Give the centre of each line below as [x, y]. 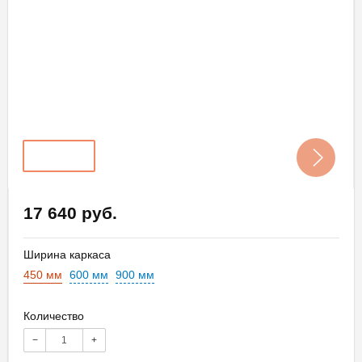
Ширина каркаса [67, 254]
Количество [54, 316]
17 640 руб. [70, 213]
